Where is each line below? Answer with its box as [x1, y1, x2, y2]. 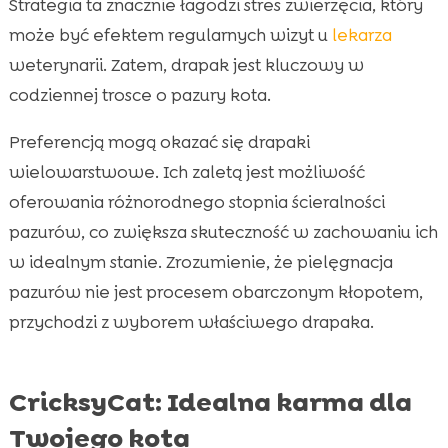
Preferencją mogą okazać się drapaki [8, 130, 310, 153]
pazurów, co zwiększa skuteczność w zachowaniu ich [8, 220, 438, 243]
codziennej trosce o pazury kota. [8, 83, 271, 106]
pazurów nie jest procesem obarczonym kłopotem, [8, 280, 423, 303]
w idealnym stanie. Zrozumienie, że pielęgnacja [8, 250, 393, 273]
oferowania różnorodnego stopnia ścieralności [8, 190, 385, 213]
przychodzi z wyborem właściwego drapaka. [8, 310, 374, 333]
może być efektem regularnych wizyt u [8, 23, 332, 46]
